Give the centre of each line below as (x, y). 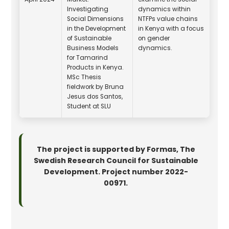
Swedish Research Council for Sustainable (116, 160)
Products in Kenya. (96, 67)
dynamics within (165, 9)
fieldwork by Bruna (96, 87)
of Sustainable (89, 38)
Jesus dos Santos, (95, 96)
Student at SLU (89, 106)
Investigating (88, 9)
